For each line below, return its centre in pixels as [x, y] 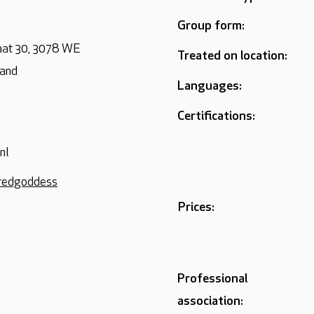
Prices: [196, 208]
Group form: [211, 26]
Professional [212, 279]
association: [210, 302]
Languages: [210, 87]
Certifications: [216, 117]
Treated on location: [232, 56]
